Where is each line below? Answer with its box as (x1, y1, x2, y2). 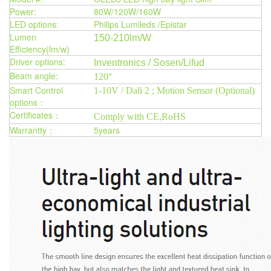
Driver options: (10, 56, 65, 68)
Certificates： (10, 109, 61, 121)
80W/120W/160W (94, 5, 161, 18)
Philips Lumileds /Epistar (94, 18, 189, 30)
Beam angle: (10, 70, 58, 82)
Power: (10, 5, 36, 18)
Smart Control (10, 84, 63, 96)
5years (94, 124, 120, 136)
